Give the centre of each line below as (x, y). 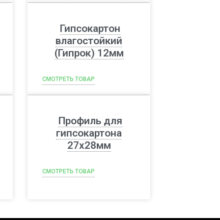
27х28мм (89, 145)
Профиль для (90, 121)
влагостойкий (89, 41)
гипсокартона (89, 133)
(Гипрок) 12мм (89, 53)
